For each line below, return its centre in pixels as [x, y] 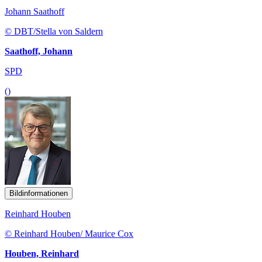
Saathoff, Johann [39, 51]
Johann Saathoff [35, 11]
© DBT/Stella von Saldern [54, 31]
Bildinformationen [39, 193]
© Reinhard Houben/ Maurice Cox [69, 233]
